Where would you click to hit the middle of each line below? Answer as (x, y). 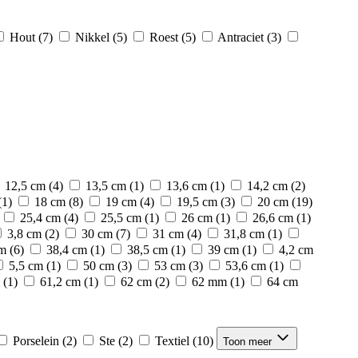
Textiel (172, 341)
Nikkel (92, 37)
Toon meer (247, 342)
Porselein (36, 341)
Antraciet (241, 37)
